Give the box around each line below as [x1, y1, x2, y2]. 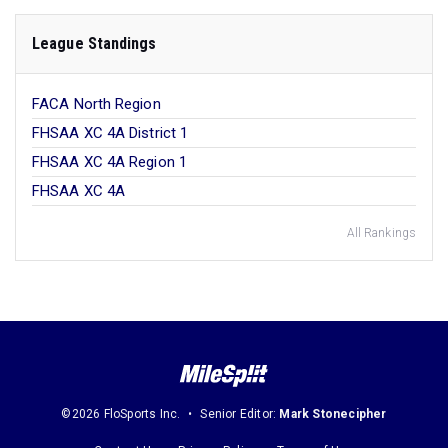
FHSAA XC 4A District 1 [32, 124, 189, 142]
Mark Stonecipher [279, 407, 387, 421]
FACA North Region [32, 95, 161, 113]
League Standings [32, 34, 157, 53]
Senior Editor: [200, 407, 280, 421]
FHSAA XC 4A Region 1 [32, 153, 187, 171]
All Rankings [346, 226, 416, 240]
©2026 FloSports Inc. [61, 407, 181, 421]
